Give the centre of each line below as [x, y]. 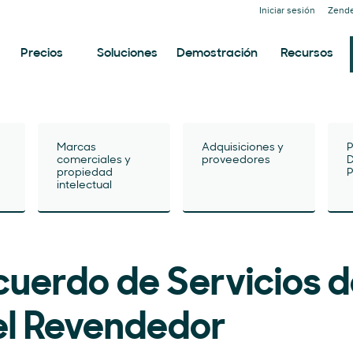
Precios [41, 54]
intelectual [84, 186]
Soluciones [127, 54]
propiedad [85, 173]
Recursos [307, 54]
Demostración [217, 54]
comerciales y [94, 160]
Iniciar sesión [287, 11]
